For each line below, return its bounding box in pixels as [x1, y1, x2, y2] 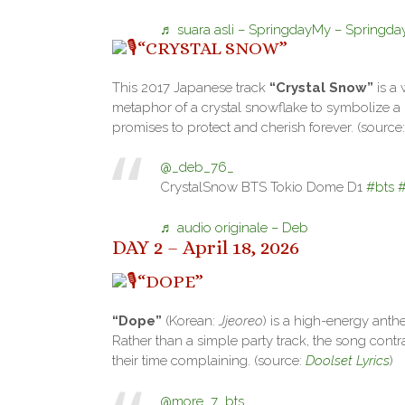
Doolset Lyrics [306, 353, 390, 370]
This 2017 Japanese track [112, 79, 269, 96]
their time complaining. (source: [112, 353, 306, 370]
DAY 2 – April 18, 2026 [112, 235, 299, 259]
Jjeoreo [219, 313, 263, 330]
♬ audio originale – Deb [159, 219, 308, 236]
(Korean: [162, 313, 219, 330]
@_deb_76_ [159, 159, 234, 176]
